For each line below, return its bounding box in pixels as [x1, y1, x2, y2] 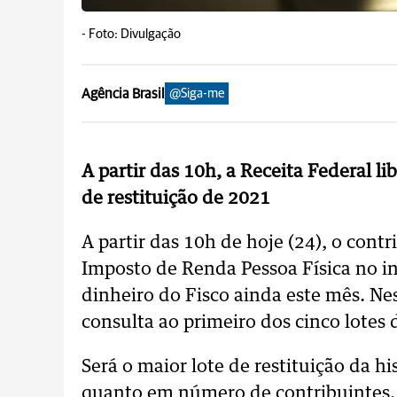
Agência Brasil [82, 86, 165, 101]
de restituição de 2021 [82, 190, 270, 207]
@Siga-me [169, 87, 224, 100]
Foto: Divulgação [89, 27, 181, 41]
